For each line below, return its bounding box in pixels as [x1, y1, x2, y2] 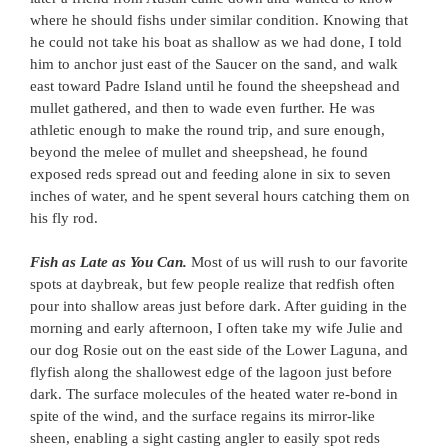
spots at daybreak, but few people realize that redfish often [30, 276, 395, 292]
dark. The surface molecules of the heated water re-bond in [30, 386, 398, 402]
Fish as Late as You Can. [30, 254, 187, 270]
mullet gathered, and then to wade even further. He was [30, 100, 375, 116]
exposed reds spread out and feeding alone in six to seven [30, 166, 391, 182]
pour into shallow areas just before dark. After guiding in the [30, 298, 407, 314]
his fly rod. [30, 210, 98, 226]
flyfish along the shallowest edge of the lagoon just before [30, 364, 392, 380]
